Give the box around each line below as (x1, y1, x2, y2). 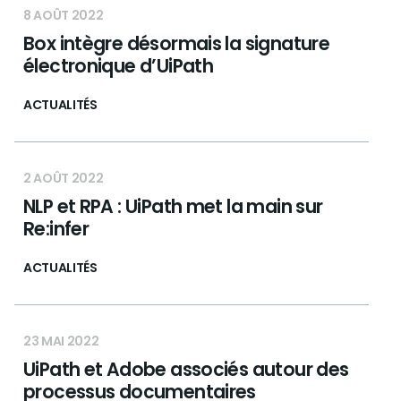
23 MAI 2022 (23, 332, 99, 350)
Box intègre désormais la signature (23, 30, 330, 56)
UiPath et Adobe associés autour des (23, 356, 349, 382)
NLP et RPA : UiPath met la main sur (23, 193, 323, 219)
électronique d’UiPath (23, 53, 214, 79)
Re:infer (23, 216, 90, 242)
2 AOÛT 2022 (23, 169, 104, 187)
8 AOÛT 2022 (23, 6, 104, 24)
